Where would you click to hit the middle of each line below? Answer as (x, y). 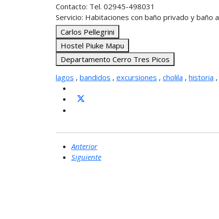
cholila (173, 77)
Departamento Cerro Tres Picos (115, 59)
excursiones (137, 77)
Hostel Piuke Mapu (92, 45)
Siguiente (86, 157)
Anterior (84, 146)
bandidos (95, 77)
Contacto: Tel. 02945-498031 (105, 6)
